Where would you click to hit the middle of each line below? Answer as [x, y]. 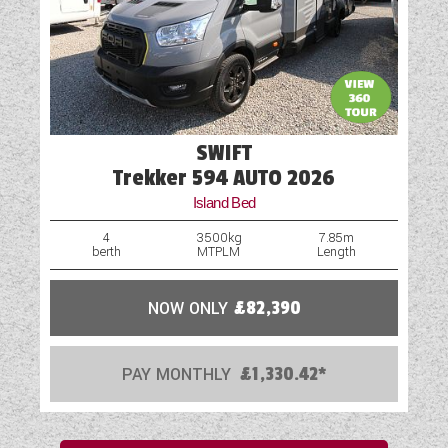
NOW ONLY [187, 309]
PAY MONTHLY [176, 375]
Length [336, 252]
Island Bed [224, 203]
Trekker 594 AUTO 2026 [224, 178]
